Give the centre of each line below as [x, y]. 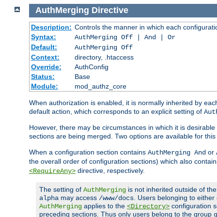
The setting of [61, 189]
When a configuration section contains [88, 152]
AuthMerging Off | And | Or [125, 37]
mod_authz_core [100, 86]
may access [79, 197]
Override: [46, 67]
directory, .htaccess [104, 57]
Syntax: [43, 37]
